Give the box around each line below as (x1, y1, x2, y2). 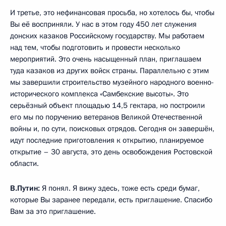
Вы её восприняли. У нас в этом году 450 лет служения (10, 19, 197, 30)
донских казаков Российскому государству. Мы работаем (10, 31, 204, 41)
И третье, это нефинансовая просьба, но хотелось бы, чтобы (10, 8, 214, 18)
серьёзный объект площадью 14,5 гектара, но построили (10, 100, 205, 111)
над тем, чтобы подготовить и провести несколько (10, 42, 180, 53)
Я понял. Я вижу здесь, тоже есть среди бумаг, (42, 183, 200, 194)
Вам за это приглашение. (10, 206, 96, 217)
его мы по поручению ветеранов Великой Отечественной (10, 112, 202, 123)
